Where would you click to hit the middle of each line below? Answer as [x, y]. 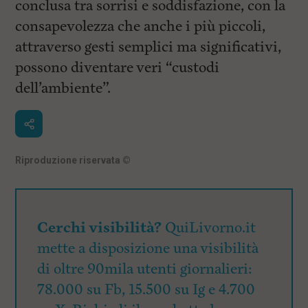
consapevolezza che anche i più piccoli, [141, 26]
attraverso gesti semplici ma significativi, [148, 47]
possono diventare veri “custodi [118, 68]
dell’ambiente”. [63, 88]
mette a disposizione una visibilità [148, 249]
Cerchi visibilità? [100, 228]
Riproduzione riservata [69, 160]
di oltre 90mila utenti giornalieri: [145, 269]
